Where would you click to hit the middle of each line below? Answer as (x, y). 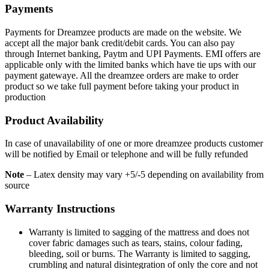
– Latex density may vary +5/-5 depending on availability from (144, 175)
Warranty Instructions (60, 209)
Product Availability (54, 120)
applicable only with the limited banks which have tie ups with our (130, 64)
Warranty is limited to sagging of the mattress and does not (139, 232)
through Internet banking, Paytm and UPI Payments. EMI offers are (133, 53)
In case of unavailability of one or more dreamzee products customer (134, 144)
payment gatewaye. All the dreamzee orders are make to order (122, 75)
